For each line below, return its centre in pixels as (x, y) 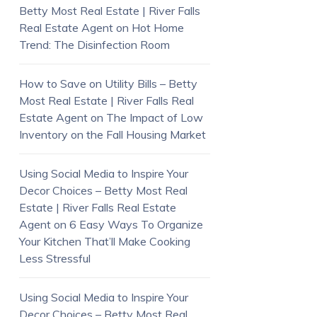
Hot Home (157, 27)
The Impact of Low (154, 117)
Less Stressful (54, 258)
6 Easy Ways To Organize (136, 224)
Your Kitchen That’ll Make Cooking (104, 241)
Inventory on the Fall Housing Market (112, 134)
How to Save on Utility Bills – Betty (108, 83)
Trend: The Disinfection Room (94, 44)
